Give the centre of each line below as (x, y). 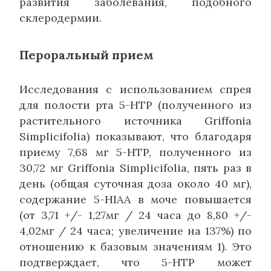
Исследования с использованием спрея (135, 89)
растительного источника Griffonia (135, 120)
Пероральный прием (87, 54)
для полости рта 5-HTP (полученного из (135, 105)
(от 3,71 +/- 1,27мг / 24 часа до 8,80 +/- (135, 215)
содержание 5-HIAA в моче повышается (135, 199)
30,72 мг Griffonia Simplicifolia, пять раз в (135, 168)
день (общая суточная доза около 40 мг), (135, 183)
